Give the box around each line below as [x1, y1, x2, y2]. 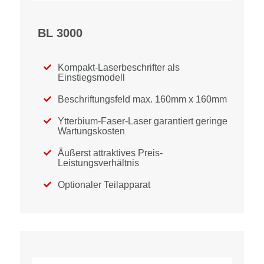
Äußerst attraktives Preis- [58, 148, 163, 158]
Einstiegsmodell [58, 72, 125, 82]
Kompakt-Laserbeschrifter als [58, 62, 180, 72]
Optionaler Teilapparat [58, 180, 150, 190]
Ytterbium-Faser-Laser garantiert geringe [58, 116, 227, 126]
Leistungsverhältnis [58, 158, 139, 168]
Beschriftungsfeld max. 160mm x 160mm [58, 94, 227, 104]
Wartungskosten [58, 126, 125, 136]
